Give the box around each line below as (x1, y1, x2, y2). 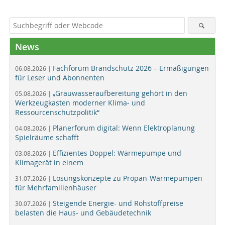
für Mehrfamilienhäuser (15, 182, 96, 192)
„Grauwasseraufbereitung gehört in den (53, 88, 187, 98)
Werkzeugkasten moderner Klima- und (15, 97, 145, 107)
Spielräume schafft (15, 132, 79, 142)
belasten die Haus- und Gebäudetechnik (15, 207, 151, 217)
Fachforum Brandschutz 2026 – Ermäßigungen (53, 63, 209, 73)
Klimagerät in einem (15, 157, 83, 167)
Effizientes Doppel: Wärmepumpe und (53, 148, 181, 158)
